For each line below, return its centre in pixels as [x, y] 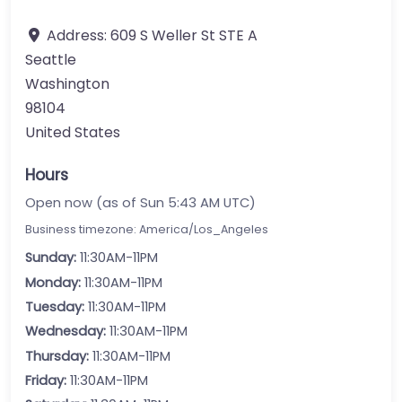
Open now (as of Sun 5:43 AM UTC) [140, 203]
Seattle [51, 59]
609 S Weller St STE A [184, 35]
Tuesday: [55, 306]
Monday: [53, 282]
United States [73, 132]
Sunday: [51, 258]
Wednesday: [66, 332]
